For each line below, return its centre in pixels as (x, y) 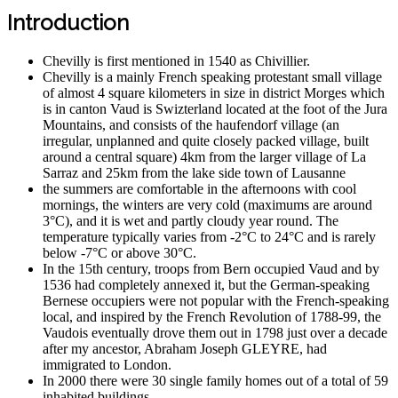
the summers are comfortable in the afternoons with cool (199, 189)
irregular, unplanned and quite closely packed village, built (206, 141)
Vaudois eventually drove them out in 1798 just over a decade (215, 333)
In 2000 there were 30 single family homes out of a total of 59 (215, 381)
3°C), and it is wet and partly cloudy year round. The (191, 221)
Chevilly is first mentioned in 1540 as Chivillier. (176, 61)
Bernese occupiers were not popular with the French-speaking (216, 301)
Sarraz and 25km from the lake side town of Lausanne (194, 173)
